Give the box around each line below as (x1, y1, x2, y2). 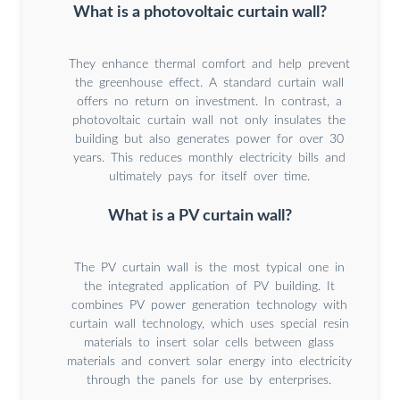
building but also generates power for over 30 (74, 133, 344, 146)
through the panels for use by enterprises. (87, 374, 331, 387)
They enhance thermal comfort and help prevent (68, 58, 350, 71)
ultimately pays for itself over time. (108, 171, 310, 184)
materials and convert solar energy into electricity (66, 355, 352, 369)
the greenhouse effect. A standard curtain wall (74, 77, 344, 90)
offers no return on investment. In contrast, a (76, 96, 342, 109)
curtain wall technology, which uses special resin (69, 318, 349, 331)
